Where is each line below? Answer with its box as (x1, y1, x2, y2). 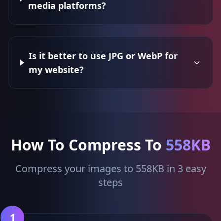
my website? (28, 64, 84, 75)
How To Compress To (10, 135, 166, 155)
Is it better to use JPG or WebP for (28, 50, 178, 62)
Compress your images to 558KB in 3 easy (15, 162, 206, 175)
